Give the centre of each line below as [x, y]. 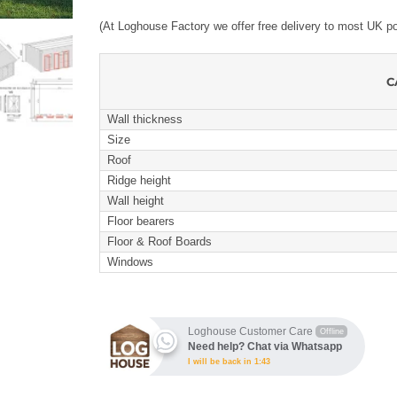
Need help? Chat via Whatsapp [265, 346]
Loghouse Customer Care [250, 331]
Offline [331, 331]
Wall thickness [145, 119]
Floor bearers [141, 221]
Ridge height [139, 180]
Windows [130, 261]
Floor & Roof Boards [160, 241]
